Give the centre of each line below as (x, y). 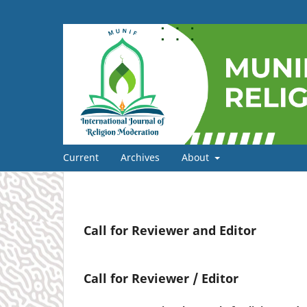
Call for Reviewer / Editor (161, 278)
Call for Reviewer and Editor (170, 230)
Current (81, 157)
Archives (140, 157)
